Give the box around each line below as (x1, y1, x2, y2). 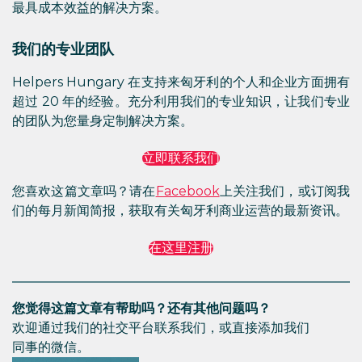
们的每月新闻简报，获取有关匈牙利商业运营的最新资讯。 (12, 203, 348, 218)
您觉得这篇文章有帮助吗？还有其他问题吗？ (12, 301, 271, 316)
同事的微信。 (12, 339, 90, 355)
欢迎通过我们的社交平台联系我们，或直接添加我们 (12, 320, 309, 335)
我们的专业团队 (12, 40, 114, 57)
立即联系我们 (142, 150, 220, 166)
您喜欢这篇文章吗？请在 (12, 183, 156, 199)
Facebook (155, 183, 220, 199)
